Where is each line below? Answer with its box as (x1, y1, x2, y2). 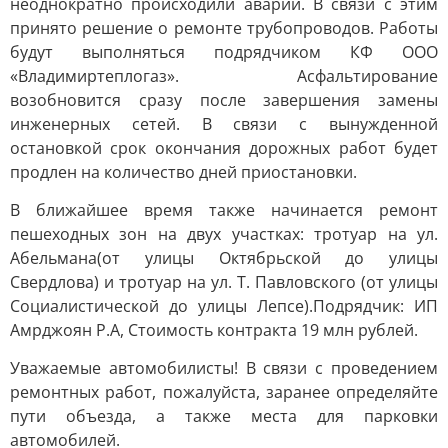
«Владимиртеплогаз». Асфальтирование (10, 65, 438, 87)
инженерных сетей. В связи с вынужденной (10, 113, 438, 135)
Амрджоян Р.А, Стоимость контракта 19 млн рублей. (10, 319, 418, 341)
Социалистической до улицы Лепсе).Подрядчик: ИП (10, 295, 438, 317)
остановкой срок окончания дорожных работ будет (10, 137, 438, 159)
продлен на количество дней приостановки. (10, 161, 357, 183)
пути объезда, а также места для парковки (10, 405, 438, 427)
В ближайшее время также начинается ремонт (10, 199, 438, 221)
